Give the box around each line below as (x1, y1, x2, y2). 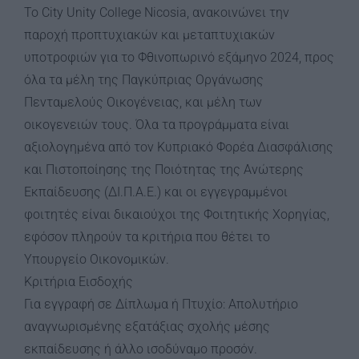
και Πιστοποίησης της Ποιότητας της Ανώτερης (24, 162, 304, 177)
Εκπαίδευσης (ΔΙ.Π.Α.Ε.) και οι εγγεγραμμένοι (24, 184, 288, 200)
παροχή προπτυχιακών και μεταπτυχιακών (24, 27, 275, 42)
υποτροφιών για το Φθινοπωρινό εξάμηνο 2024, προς (24, 50, 334, 65)
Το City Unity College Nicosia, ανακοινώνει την (24, 5, 289, 20)
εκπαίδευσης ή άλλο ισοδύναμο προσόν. (24, 341, 257, 357)
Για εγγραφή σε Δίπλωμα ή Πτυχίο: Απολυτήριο (24, 296, 298, 312)
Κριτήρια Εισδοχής (24, 274, 133, 289)
